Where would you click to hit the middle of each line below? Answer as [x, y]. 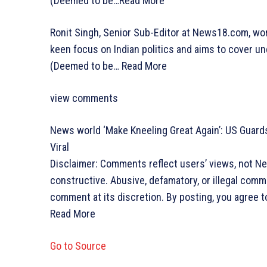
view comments [84, 98]
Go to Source [78, 246]
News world [77, 130]
